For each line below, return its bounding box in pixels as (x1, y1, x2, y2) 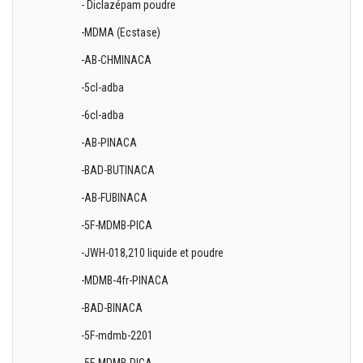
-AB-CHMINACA (81, 53, 152, 66)
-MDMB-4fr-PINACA (81, 274, 169, 287)
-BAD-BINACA (81, 301, 143, 314)
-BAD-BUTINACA (81, 164, 156, 177)
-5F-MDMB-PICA (81, 219, 153, 232)
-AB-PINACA (81, 136, 138, 149)
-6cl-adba (81, 109, 125, 122)
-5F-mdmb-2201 (81, 329, 154, 342)
